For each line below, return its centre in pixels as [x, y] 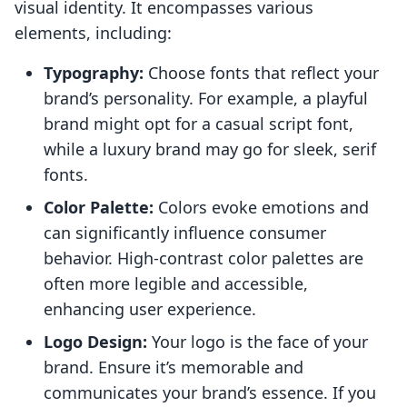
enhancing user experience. [150, 309]
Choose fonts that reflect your [261, 73]
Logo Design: [95, 342]
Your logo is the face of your [258, 342]
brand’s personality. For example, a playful [206, 99]
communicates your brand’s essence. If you [210, 393]
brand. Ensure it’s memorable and [174, 367]
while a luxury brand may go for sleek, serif [210, 149]
